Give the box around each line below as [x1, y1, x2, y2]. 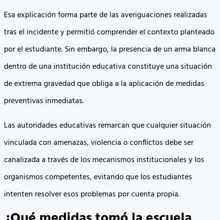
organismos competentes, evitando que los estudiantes [4, 170, 192, 184]
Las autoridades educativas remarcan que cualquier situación [4, 119, 211, 132]
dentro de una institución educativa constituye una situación [4, 60, 212, 74]
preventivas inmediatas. [4, 95, 84, 108]
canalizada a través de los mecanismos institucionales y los [4, 153, 204, 166]
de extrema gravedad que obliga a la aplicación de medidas [4, 78, 204, 91]
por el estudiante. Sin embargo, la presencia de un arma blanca [4, 43, 216, 56]
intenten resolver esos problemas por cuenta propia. [4, 188, 180, 201]
